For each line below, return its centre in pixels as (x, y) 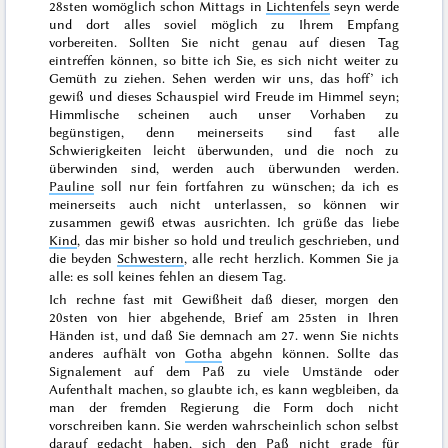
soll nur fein (140, 185)
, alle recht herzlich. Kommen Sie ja (291, 257)
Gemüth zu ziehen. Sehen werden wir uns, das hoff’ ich (224, 77)
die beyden (83, 257)
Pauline (72, 185)
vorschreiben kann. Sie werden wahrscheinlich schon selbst (224, 425)
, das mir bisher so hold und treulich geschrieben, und (238, 239)
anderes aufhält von (117, 353)
